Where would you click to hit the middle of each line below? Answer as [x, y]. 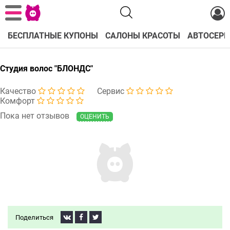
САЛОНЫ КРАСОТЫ [143, 36]
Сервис [112, 91]
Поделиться [34, 217]
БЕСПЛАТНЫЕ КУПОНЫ [53, 36]
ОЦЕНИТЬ [95, 117]
